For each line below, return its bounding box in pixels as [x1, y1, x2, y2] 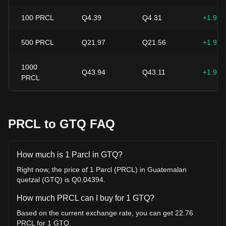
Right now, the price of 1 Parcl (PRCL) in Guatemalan [17, 165, 187, 174]
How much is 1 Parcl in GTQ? [17, 150, 123, 159]
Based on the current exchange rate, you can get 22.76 [17, 209, 193, 217]
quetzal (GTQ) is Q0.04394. [17, 176, 105, 184]
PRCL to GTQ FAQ [8, 117, 115, 131]
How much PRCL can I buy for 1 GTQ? [17, 194, 154, 202]
